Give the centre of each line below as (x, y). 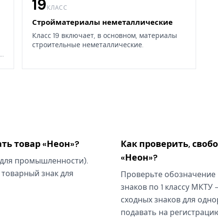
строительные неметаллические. (88, 45)
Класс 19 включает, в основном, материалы (105, 36)
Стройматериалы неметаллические (103, 23)
